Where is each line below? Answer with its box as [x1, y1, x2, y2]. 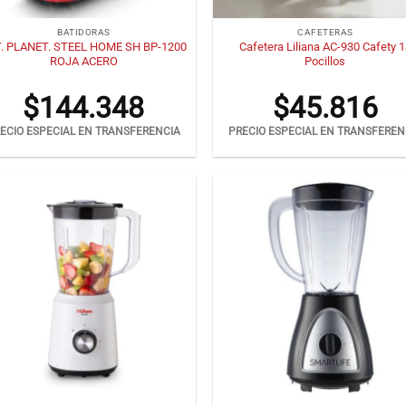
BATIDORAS [57, 27, 111, 38]
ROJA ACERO [49, 53, 118, 68]
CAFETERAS [297, 27, 353, 38]
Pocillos [304, 53, 346, 68]
